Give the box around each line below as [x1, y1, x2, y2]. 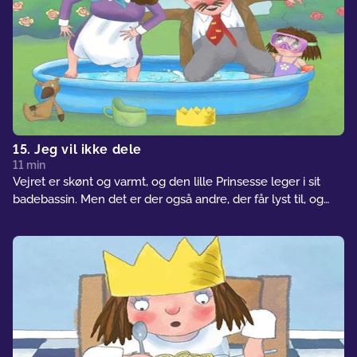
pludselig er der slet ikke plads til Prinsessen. [13, 210, 257, 225]
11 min [13, 159, 45, 172]
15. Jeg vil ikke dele [13, 142, 142, 158]
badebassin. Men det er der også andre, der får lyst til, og [13, 192, 324, 207]
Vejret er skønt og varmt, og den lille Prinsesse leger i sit [13, 175, 320, 190]
